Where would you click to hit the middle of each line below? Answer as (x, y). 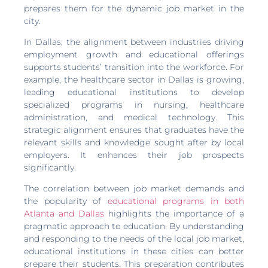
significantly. (50, 167)
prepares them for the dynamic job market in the (134, 8)
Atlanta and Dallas (64, 214)
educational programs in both (176, 201)
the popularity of (66, 201)
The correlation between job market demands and (134, 189)
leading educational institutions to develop (134, 92)
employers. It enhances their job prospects (134, 155)
